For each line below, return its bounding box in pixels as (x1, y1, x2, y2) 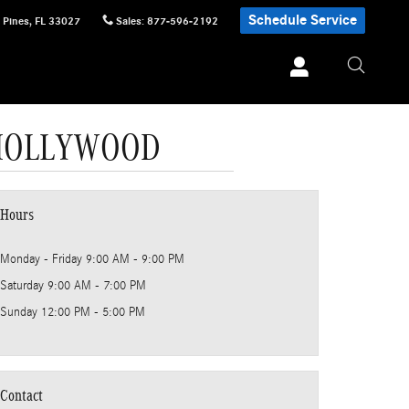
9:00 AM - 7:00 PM (47, 278, 146, 293)
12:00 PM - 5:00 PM (41, 305, 145, 320)
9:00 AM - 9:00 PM (86, 252, 184, 267)
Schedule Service (248, 12, 357, 28)
